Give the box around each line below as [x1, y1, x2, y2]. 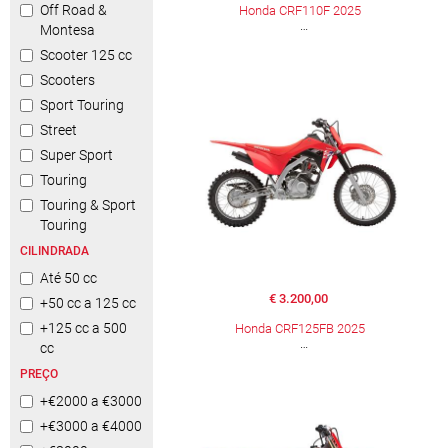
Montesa [40, 22, 95, 38]
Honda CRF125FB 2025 [235, 320, 366, 336]
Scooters [40, 72, 95, 88]
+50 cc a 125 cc [40, 295, 136, 311]
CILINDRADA [20, 244, 89, 258]
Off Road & [40, 2, 107, 18]
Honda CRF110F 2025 [239, 3, 362, 19]
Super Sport [40, 147, 113, 163]
